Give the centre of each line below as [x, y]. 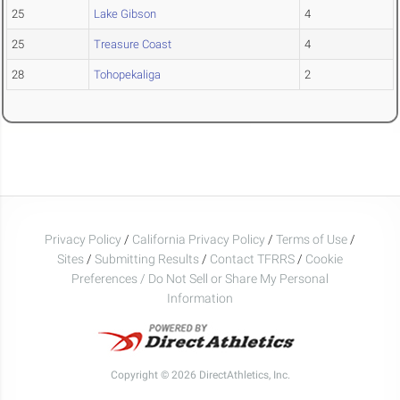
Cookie [324, 258]
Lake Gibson [125, 14]
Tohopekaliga [127, 75]
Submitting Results [147, 258]
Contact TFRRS [254, 258]
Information [200, 298]
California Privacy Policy [199, 239]
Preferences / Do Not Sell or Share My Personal [200, 278]
